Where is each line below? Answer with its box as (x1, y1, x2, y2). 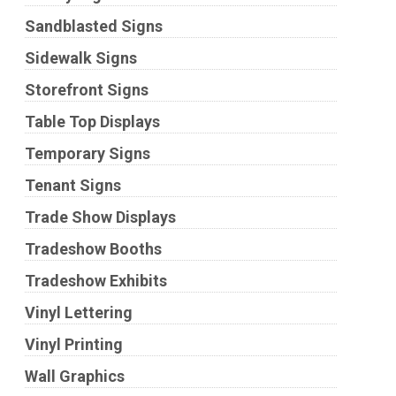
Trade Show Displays (24, 208, 176, 226)
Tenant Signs (24, 176, 121, 194)
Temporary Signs (24, 144, 150, 163)
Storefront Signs (24, 80, 148, 99)
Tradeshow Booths (24, 240, 162, 258)
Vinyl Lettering (24, 303, 133, 322)
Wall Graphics (24, 367, 125, 385)
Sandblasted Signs (24, 17, 163, 35)
